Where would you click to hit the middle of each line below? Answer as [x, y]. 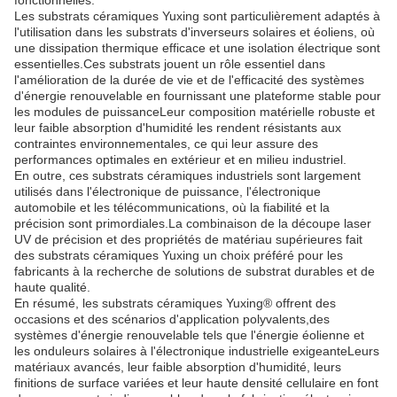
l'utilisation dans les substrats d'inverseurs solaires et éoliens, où [195, 32]
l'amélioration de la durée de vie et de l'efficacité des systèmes [189, 80]
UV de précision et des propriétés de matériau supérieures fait [188, 239]
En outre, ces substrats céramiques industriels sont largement [187, 175]
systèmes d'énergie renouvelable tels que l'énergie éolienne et [189, 335]
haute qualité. [52, 287]
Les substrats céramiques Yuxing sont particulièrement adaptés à [197, 16]
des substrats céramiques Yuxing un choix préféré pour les [179, 255]
